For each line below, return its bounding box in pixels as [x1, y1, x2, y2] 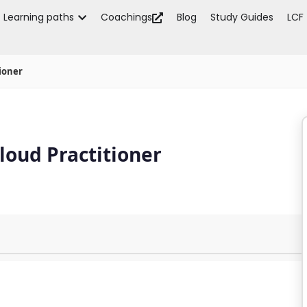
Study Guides [210, 10, 274, 24]
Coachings [101, 10, 153, 24]
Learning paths [3, 10, 75, 24]
